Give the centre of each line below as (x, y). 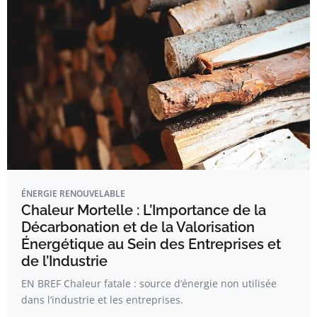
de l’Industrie (64, 261)
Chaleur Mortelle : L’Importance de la (144, 210)
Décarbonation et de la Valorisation (138, 227)
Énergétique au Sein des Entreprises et (151, 244)
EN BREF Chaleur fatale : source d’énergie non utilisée (149, 283)
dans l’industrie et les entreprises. (102, 300)
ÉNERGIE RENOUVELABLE (73, 194)
